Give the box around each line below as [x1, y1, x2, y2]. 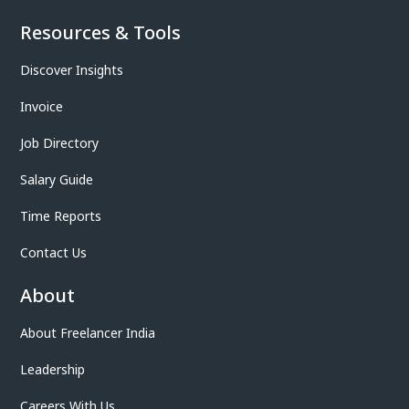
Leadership [20, 360, 85, 378]
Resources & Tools [20, 19, 181, 45]
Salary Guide [20, 170, 93, 188]
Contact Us [20, 243, 87, 261]
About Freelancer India [20, 323, 155, 341]
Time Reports [20, 206, 101, 225]
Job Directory [20, 133, 99, 152]
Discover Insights [20, 60, 123, 79]
